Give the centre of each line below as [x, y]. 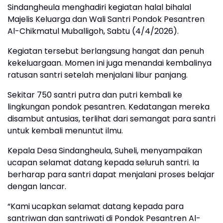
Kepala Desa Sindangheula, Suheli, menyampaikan [105, 151]
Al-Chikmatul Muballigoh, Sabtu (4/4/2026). [93, 31]
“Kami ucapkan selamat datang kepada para [96, 207]
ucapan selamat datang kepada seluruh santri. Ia [103, 163]
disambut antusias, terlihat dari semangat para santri [111, 119]
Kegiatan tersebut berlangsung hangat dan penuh [106, 51]
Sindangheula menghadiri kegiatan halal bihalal [99, 7]
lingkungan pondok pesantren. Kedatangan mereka [109, 107]
